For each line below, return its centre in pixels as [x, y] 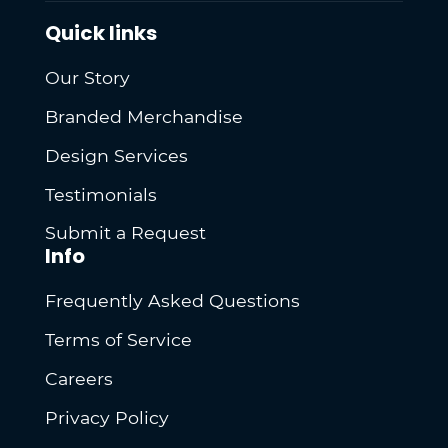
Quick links [101, 33]
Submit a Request [126, 233]
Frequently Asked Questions [173, 300]
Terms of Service [119, 339]
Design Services [117, 155]
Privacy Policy [107, 417]
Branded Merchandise [144, 116]
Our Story [88, 77]
